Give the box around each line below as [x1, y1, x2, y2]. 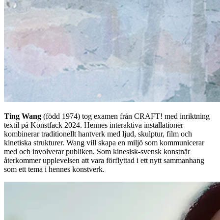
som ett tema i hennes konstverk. [4, 165, 105, 173]
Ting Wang [4, 111, 41, 120]
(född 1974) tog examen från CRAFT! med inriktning [41, 111, 210, 120]
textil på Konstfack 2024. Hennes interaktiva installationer [4, 120, 183, 129]
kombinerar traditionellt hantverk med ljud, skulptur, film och [4, 129, 192, 138]
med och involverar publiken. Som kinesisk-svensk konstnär [4, 147, 190, 156]
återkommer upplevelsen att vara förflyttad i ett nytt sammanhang [4, 156, 204, 165]
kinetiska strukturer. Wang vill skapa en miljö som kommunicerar [4, 138, 204, 147]
